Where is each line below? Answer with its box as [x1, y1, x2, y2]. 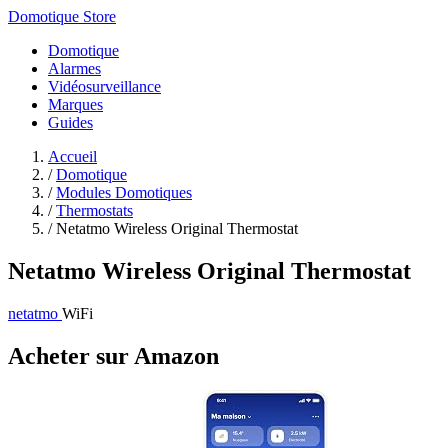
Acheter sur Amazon [8, 342, 219, 369]
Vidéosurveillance [48, 78, 161, 95]
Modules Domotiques [56, 184, 192, 201]
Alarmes [48, 60, 101, 77]
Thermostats [56, 202, 133, 219]
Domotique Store [8, 8, 116, 25]
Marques [48, 96, 103, 113]
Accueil [48, 148, 97, 165]
